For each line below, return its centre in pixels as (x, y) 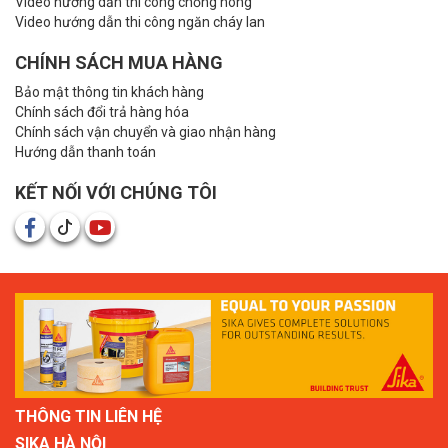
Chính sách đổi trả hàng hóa (102, 112)
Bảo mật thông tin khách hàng (109, 92)
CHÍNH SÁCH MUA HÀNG (119, 63)
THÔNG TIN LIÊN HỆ (88, 416)
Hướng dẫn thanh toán (85, 152)
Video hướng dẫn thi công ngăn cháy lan (140, 22)
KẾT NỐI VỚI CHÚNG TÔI (116, 193)
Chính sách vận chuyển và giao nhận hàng (145, 132)
